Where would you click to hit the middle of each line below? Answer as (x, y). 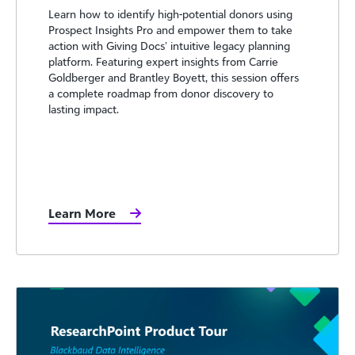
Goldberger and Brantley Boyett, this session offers (174, 78)
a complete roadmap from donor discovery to (161, 94)
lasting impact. (84, 109)
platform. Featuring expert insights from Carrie (163, 62)
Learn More (82, 213)
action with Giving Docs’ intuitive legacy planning (169, 46)
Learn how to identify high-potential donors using (170, 14)
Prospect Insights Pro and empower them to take (170, 30)
